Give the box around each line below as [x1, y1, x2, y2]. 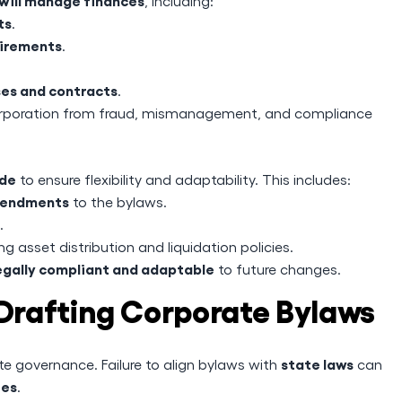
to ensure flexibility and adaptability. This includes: [16, 170, 351, 188]
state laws [281, 354, 354, 372]
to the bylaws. [69, 193, 167, 210]
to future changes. [214, 260, 341, 277]
